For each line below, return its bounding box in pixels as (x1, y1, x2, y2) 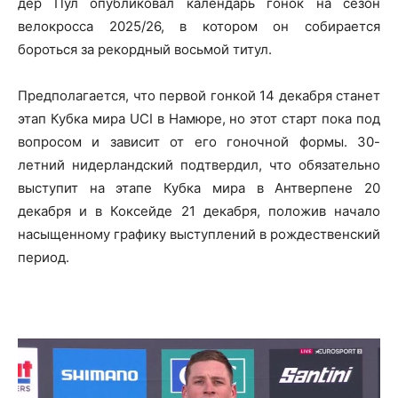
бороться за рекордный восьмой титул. (18, 41, 272, 58)
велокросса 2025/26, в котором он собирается (18, 18, 380, 35)
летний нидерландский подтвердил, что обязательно (18, 156, 380, 173)
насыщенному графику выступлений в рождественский (18, 226, 380, 243)
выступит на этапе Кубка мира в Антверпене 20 (18, 179, 380, 196)
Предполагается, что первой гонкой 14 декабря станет (18, 87, 380, 104)
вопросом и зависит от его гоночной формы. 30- (18, 133, 380, 150)
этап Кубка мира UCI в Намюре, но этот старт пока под (18, 110, 380, 127)
